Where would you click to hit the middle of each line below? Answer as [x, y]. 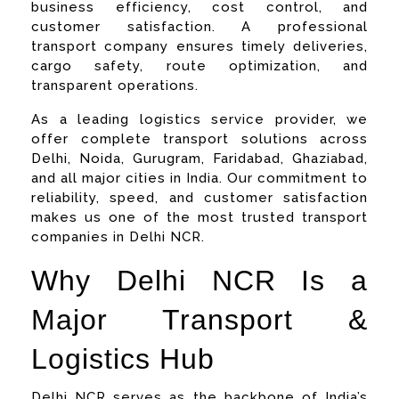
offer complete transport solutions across [199, 138]
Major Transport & [199, 319]
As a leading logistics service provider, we [199, 119]
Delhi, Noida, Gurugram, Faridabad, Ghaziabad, [199, 158]
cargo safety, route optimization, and [199, 65]
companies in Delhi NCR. [118, 236]
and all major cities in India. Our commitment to [199, 178]
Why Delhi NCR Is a [199, 280]
